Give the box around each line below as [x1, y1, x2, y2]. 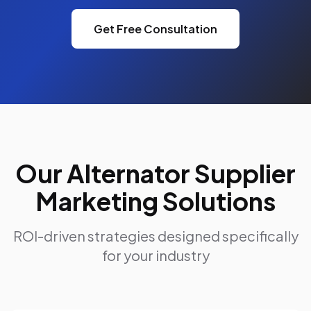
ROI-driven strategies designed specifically [12, 227, 299, 244]
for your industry [101, 246, 210, 264]
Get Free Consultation [94, 22, 217, 36]
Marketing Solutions [35, 185, 276, 217]
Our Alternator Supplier [15, 158, 296, 189]
